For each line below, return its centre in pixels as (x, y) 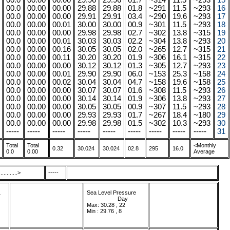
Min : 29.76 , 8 (104, 211)
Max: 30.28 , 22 (106, 205)
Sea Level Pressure (111, 193)
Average (204, 151)
